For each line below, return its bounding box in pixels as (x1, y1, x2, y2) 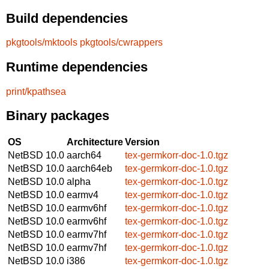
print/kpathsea (6, 86, 66, 97)
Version (125, 136, 160, 147)
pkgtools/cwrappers (80, 37, 163, 48)
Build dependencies (6, 10, 128, 26)
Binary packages (6, 108, 109, 124)
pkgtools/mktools (6, 37, 77, 48)
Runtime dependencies (6, 59, 148, 74)
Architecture (67, 136, 123, 147)
